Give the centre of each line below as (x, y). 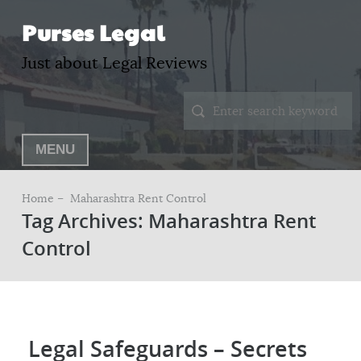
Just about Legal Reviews (114, 63)
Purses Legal (93, 32)
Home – (44, 198)
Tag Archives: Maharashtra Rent (168, 221)
